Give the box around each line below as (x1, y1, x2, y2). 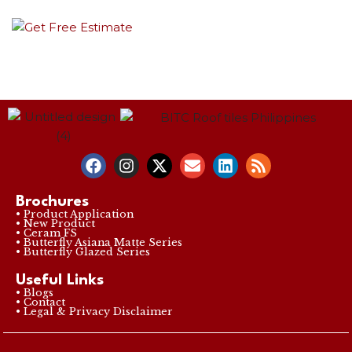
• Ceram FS (16, 227, 77, 240)
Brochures (16, 194, 89, 211)
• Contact (16, 296, 65, 309)
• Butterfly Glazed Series (16, 246, 150, 258)
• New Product (16, 218, 95, 230)
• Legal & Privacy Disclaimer (16, 306, 173, 318)
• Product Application (16, 208, 134, 221)
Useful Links (16, 273, 104, 289)
